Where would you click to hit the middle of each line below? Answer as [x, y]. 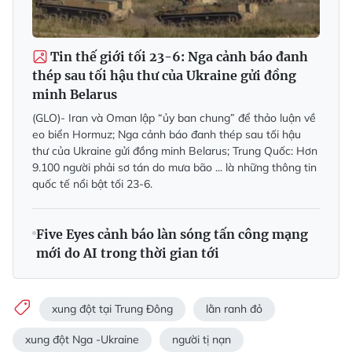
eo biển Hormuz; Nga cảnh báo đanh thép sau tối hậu [167, 135]
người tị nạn [202, 340]
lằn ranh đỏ [234, 308]
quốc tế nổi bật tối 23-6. [92, 184]
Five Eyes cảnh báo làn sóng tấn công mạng [172, 235]
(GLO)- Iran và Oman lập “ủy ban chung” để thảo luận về [174, 118]
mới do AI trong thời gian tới [128, 253]
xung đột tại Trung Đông [112, 308]
